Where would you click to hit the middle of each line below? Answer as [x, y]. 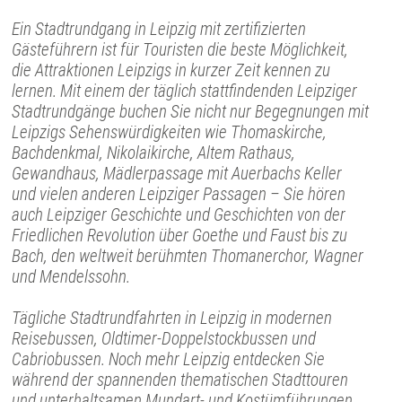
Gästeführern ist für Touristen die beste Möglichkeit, [180, 49]
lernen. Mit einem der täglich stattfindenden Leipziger [185, 91]
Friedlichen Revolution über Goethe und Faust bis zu [180, 235]
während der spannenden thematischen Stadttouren [180, 380]
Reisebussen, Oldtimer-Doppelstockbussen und [164, 338]
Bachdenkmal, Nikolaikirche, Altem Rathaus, [154, 153]
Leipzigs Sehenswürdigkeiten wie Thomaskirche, [170, 132]
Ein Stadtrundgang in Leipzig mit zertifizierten [159, 29]
